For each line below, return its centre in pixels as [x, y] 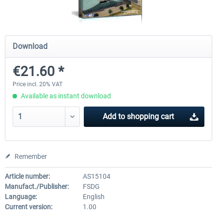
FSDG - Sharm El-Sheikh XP [57, 38]
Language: [21, 197]
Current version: [29, 207]
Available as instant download [65, 96]
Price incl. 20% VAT [38, 84]
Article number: [27, 176]
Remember [31, 156]
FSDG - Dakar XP [182, 38]
